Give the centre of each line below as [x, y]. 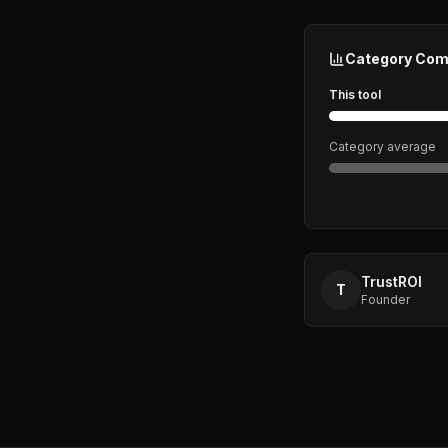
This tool [355, 94]
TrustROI [391, 281]
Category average [382, 146]
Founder [385, 299]
